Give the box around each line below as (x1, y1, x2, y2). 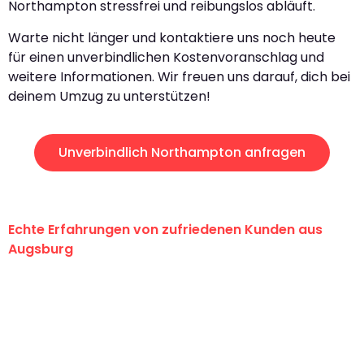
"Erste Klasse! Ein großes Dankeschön (8, 275, 338, 300)
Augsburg (8, 240, 73, 259)
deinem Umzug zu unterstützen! (8, 86, 210, 106)
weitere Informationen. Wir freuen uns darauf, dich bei (8, 67, 350, 86)
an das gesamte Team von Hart (8, 300, 286, 324)
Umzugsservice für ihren (8, 324, 223, 349)
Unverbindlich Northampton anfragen (58, 143, 305, 162)
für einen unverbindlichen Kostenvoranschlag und (8, 47, 324, 67)
